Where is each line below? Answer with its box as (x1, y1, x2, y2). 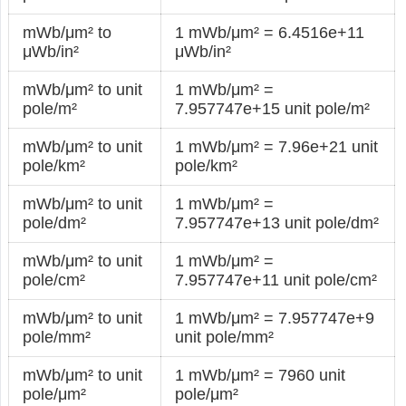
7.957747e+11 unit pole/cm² (175, 270, 378, 289)
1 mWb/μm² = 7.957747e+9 (175, 308, 375, 327)
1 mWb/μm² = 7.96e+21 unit (175, 137, 379, 156)
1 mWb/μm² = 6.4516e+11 (175, 23, 365, 42)
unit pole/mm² (175, 327, 275, 346)
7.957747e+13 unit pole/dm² (175, 213, 380, 232)
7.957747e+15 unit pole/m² (175, 99, 371, 118)
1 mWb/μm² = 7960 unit (175, 365, 346, 384)
